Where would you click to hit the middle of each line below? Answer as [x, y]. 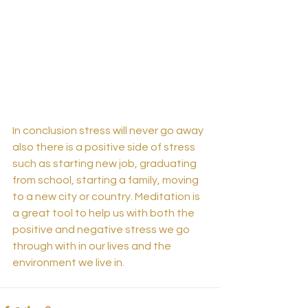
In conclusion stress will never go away [109, 131]
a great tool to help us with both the [104, 213]
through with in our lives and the [93, 246]
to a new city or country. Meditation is [107, 197]
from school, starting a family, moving [107, 180]
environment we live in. [68, 263]
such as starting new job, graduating [106, 164]
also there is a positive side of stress [105, 147]
